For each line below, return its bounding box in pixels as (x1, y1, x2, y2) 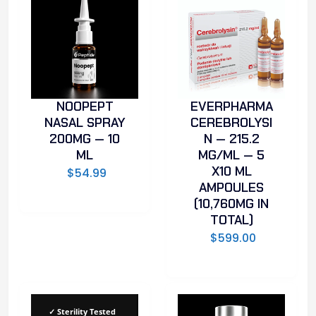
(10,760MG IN (194, 195, 269, 212)
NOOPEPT (56, 97, 114, 115)
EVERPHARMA (190, 97, 273, 115)
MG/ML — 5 (198, 146, 265, 164)
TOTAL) (209, 211, 253, 229)
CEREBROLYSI (190, 114, 272, 131)
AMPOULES (199, 178, 264, 196)
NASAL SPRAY (44, 114, 126, 131)
